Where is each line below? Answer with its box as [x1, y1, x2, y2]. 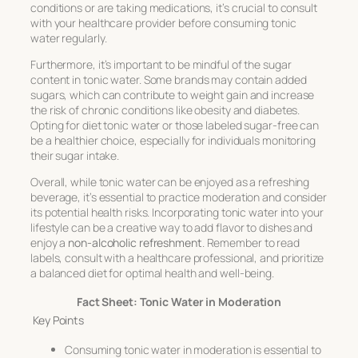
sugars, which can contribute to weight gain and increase [30, 86, 315, 102]
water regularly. [30, 30, 107, 46]
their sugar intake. [30, 147, 120, 163]
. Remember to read [201, 234, 300, 250]
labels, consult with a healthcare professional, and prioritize [30, 249, 324, 265]
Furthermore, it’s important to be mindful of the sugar [30, 56, 292, 72]
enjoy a [30, 234, 69, 250]
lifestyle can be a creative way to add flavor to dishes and [30, 219, 313, 235]
